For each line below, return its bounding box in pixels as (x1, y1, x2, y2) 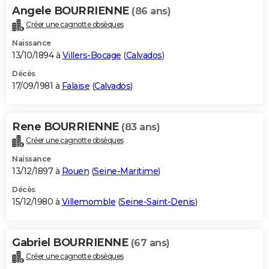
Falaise (61, 80, 89, 92)
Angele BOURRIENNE (12, 4, 131, 18)
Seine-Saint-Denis (120, 196, 195, 208)
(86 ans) (131, 5, 171, 17)
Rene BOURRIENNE (12, 120, 121, 134)
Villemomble (61, 196, 115, 208)
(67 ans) (130, 237, 170, 249)
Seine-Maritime (94, 166, 158, 177)
